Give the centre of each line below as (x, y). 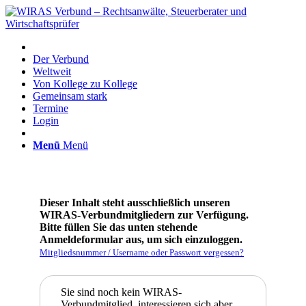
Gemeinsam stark (70, 96)
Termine (51, 108)
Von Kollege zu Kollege (85, 84)
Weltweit (52, 71)
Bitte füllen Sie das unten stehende (119, 227)
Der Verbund (61, 59)
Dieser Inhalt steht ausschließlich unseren (135, 203)
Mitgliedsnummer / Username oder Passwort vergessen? (142, 252)
